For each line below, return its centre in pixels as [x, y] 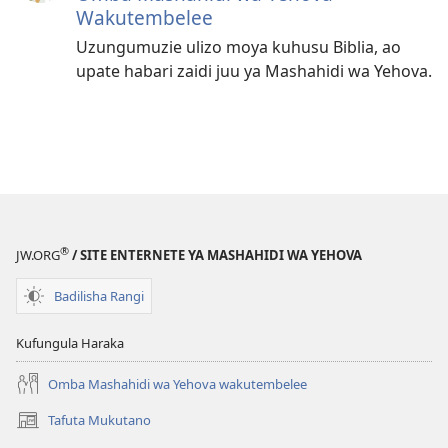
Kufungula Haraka [70, 343]
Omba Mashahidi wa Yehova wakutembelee [177, 383]
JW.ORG [38, 255]
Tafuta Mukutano [99, 419]
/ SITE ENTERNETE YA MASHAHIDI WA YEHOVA [215, 255]
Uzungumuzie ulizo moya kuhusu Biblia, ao [238, 46]
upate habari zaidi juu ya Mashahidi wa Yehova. [254, 70]
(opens [36, 428]
